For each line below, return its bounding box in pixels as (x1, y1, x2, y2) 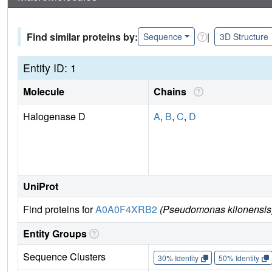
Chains (154, 84, 191, 99)
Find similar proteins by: (27, 29, 138, 44)
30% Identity (157, 252, 199, 263)
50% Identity (218, 252, 259, 263)
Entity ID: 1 (23, 60, 76, 76)
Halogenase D (23, 109, 86, 124)
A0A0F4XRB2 (95, 202, 157, 217)
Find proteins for (23, 202, 95, 217)
